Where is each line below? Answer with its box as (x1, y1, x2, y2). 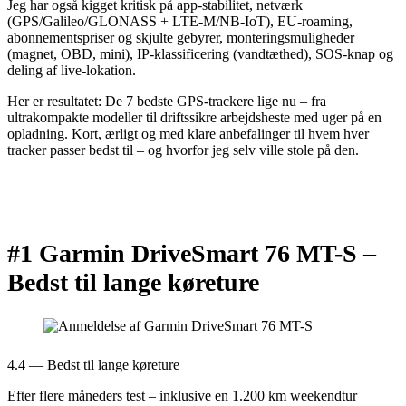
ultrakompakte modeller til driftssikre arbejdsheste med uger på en (7, 109, 382, 125)
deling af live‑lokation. (7, 62, 136, 78)
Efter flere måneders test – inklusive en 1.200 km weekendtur (7, 388, 357, 404)
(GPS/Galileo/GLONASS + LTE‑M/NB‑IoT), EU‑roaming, (7, 13, 353, 29)
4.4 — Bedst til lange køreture (7, 357, 179, 373)
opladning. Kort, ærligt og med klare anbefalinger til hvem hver (7, 125, 369, 141)
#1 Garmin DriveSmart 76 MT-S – (7, 239, 376, 268)
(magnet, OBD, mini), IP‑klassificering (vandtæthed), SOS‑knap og (7, 45, 393, 62)
